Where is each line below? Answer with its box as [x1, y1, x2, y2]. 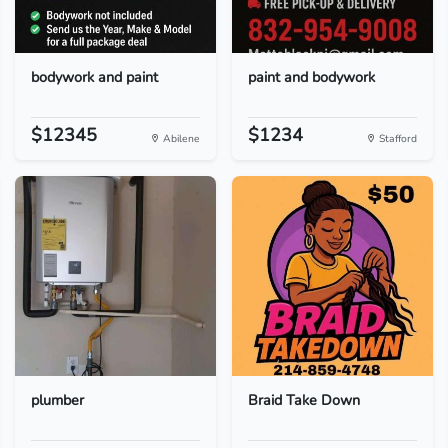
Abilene [159, 131, 200, 146]
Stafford [376, 131, 418, 146]
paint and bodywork [247, 67, 375, 87]
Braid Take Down [247, 390, 360, 410]
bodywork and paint [30, 67, 158, 87]
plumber [30, 390, 84, 410]
